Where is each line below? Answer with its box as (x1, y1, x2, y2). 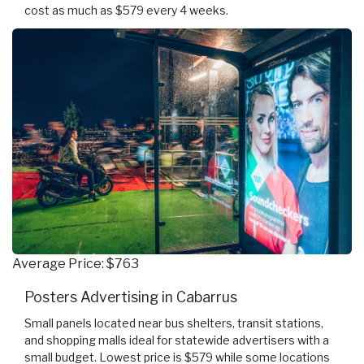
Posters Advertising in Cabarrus (24, 288, 237, 306)
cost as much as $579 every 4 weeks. (24, 2, 228, 17)
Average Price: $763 (12, 256, 139, 272)
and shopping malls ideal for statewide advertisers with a (24, 333, 329, 348)
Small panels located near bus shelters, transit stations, (24, 316, 323, 331)
